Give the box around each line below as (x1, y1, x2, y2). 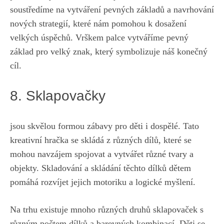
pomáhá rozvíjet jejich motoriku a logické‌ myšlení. (10, 177, 195, 187)
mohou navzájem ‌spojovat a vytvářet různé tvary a (10, 149, 193, 159)
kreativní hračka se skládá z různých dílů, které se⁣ (10, 135, 191, 145)
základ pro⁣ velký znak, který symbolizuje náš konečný (10, 46, 207, 57)
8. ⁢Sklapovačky (10, 88, 105, 104)
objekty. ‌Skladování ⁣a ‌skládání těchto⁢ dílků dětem (10, 163, 191, 173)
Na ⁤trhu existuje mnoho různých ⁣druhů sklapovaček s (10, 204, 203, 215)
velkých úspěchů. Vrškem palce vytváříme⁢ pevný (10, 32, 188, 43)
